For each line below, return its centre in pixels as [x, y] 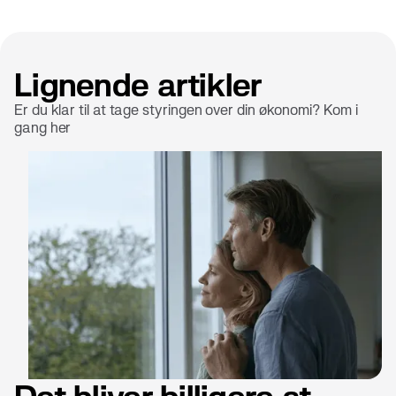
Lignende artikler [138, 84]
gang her [43, 128]
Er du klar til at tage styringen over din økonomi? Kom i [186, 110]
